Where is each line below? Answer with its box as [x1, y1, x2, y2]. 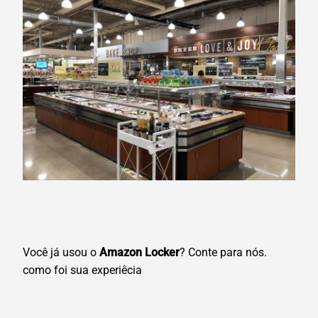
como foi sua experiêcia [23, 263, 142, 278]
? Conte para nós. [180, 246, 267, 260]
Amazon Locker [99, 246, 180, 260]
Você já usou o [23, 246, 99, 260]
